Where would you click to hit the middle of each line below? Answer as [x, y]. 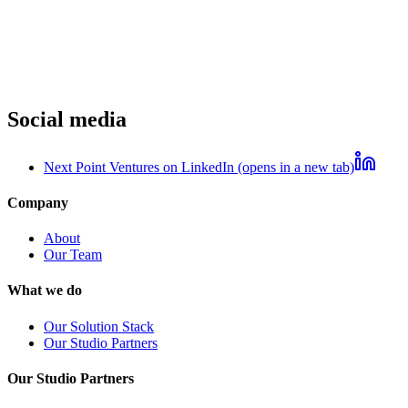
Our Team [73, 255]
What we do [45, 291]
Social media [67, 119]
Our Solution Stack [99, 326]
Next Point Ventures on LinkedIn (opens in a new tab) [199, 167]
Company [38, 202]
